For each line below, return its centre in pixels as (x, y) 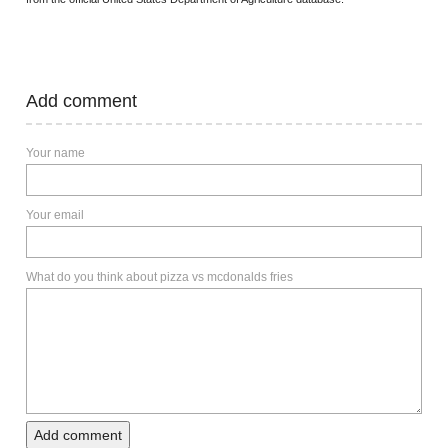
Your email (55, 215)
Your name (55, 153)
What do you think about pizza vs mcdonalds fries (159, 277)
